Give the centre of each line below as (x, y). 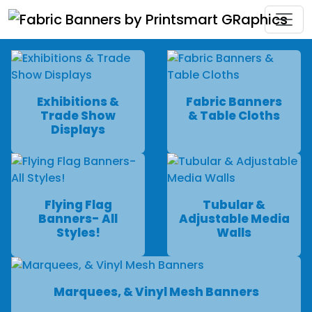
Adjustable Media (234, 219)
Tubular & (234, 205)
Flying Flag (78, 205)
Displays (78, 130)
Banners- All (78, 219)
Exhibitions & (78, 102)
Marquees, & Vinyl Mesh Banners (156, 291)
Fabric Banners (234, 102)
